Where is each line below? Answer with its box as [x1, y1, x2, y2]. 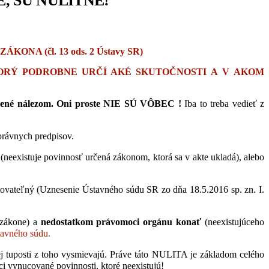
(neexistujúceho [205, 216, 265, 227]
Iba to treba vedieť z [184, 98, 265, 109]
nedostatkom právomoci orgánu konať [40, 216, 205, 227]
